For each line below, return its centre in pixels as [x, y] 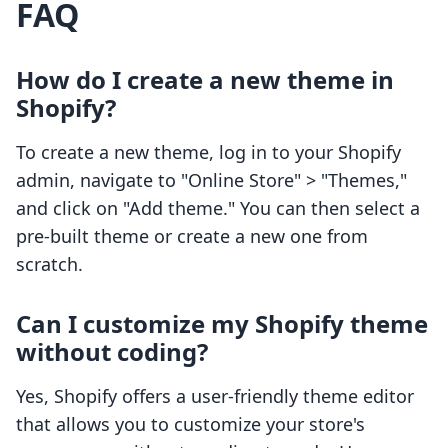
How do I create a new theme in [205, 80]
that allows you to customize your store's [190, 424]
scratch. [49, 264]
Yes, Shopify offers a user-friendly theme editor [215, 396]
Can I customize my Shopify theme [222, 324]
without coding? [112, 352]
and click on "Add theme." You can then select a [218, 208]
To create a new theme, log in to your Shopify [208, 152]
